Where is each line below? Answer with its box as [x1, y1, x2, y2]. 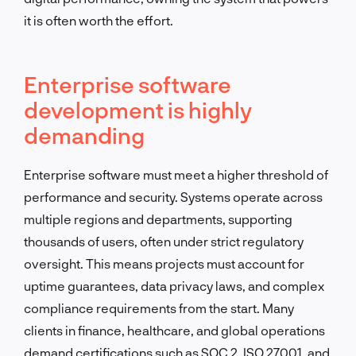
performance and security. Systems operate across [24, 188, 323, 204]
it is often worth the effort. [24, 12, 173, 28]
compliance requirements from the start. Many [24, 300, 294, 315]
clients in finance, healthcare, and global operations [24, 322, 325, 338]
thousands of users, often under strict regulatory [24, 233, 304, 249]
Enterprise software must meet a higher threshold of [24, 166, 328, 182]
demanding [24, 121, 145, 149]
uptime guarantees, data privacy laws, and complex [24, 277, 324, 293]
